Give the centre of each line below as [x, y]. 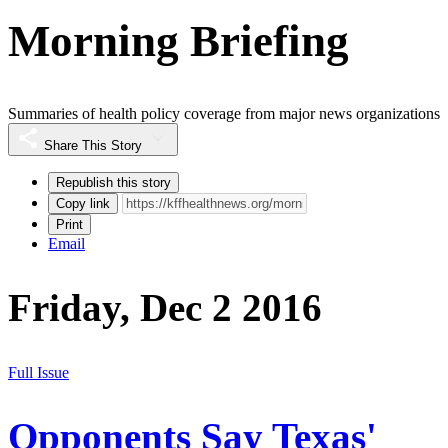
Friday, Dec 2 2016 [165, 308]
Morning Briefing [178, 40]
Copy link [83, 204]
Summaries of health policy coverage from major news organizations [224, 114]
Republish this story [113, 183]
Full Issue [38, 372]
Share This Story [93, 146]
